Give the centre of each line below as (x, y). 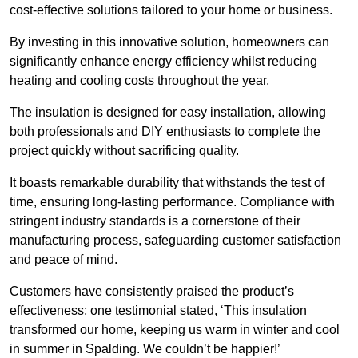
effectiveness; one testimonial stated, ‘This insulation (158, 311)
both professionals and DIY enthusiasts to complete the (165, 132)
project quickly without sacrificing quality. (124, 151)
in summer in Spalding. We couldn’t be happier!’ (145, 349)
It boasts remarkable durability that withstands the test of (167, 183)
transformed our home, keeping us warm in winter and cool (175, 330)
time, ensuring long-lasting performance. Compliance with (172, 202)
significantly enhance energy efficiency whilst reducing (163, 62)
